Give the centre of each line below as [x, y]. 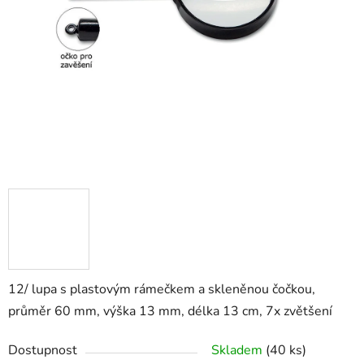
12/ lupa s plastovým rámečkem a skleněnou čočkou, [162, 290]
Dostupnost [43, 351]
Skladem [238, 351]
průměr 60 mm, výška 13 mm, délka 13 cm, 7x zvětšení [170, 312]
